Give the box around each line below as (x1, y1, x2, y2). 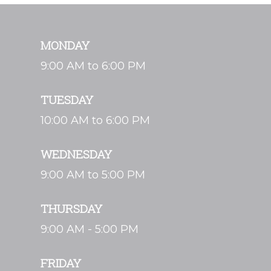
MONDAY (41, 37, 90, 53)
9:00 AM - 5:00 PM (41, 222, 139, 236)
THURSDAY (41, 200, 103, 216)
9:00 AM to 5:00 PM (41, 168, 146, 181)
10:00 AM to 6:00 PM (41, 113, 151, 127)
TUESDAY (41, 91, 94, 107)
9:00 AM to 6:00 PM (41, 59, 146, 73)
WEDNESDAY (41, 146, 113, 162)
